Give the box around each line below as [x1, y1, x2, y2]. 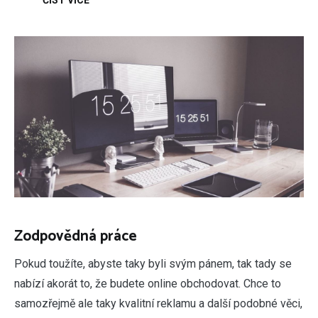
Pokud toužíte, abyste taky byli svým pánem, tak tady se [14, 257, 292, 271]
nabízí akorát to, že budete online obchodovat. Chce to [14, 277, 281, 291]
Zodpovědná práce [14, 224, 137, 249]
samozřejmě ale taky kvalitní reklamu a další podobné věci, [14, 297, 302, 311]
